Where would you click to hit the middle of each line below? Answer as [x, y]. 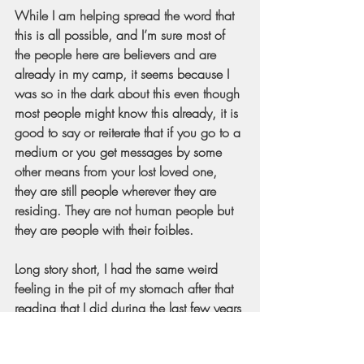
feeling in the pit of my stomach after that [126, 288]
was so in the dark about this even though [129, 93]
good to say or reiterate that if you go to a [130, 132]
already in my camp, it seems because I [124, 74]
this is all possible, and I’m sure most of [122, 35]
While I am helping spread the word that [126, 15]
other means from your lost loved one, [118, 171]
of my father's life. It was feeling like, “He [127, 327]
